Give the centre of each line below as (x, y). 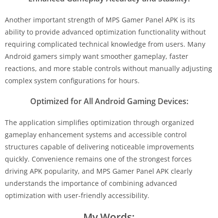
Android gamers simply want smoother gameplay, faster (97, 56)
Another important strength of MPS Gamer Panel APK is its (100, 19)
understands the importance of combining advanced (91, 183)
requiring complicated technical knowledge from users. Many (105, 44)
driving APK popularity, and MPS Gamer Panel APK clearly (99, 171)
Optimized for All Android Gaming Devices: (109, 101)
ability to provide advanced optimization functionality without (105, 32)
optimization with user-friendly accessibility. (77, 195)
